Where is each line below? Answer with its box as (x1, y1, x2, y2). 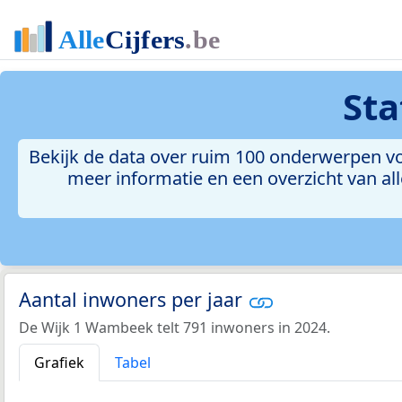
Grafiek (34, 352, 84, 372)
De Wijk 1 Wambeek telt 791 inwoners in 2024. (19, 317, 330, 337)
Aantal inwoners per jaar (19, 286, 248, 313)
